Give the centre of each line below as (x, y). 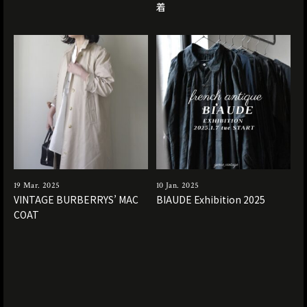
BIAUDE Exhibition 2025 (211, 200)
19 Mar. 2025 (37, 186)
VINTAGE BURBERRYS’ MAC (76, 200)
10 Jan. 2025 (178, 186)
